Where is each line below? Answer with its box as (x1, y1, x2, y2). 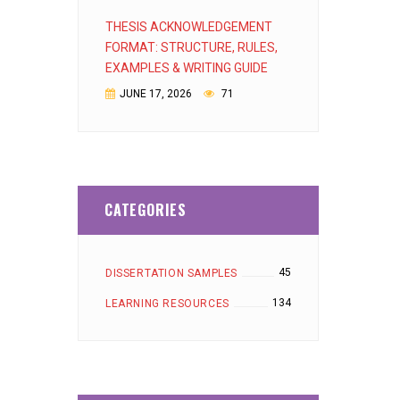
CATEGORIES (104, 199, 187, 221)
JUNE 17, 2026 (120, 87, 192, 100)
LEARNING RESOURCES (105, 297, 229, 310)
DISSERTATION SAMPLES (105, 267, 237, 279)
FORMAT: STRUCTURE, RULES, (105, 40, 278, 54)
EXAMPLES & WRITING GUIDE (105, 61, 268, 75)
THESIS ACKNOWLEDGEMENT (105, 20, 272, 34)
